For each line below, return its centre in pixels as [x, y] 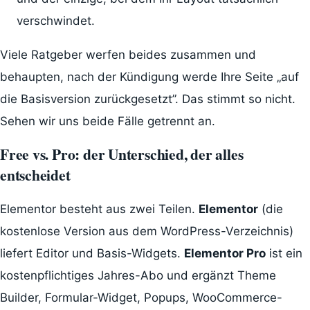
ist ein [284, 254]
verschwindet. [55, 20]
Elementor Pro [225, 254]
